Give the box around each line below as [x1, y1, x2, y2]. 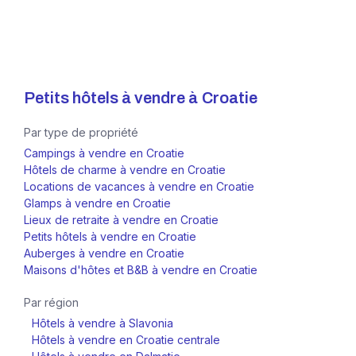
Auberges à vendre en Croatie [24, 246, 184, 260]
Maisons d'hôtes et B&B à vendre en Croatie [24, 262, 257, 277]
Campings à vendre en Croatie [24, 145, 184, 160]
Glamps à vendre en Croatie [24, 195, 171, 210]
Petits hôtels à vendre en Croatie [24, 229, 196, 243]
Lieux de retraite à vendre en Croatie [24, 212, 219, 226]
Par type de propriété [24, 125, 138, 139]
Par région [24, 295, 79, 309]
